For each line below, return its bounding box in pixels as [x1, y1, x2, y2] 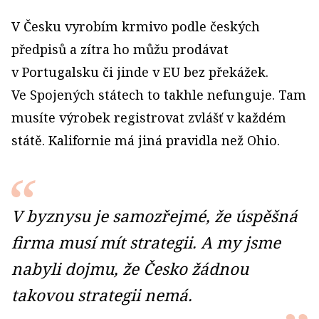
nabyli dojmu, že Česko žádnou [11, 258, 249, 280]
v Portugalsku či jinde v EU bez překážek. [11, 63, 268, 80]
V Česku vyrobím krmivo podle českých [11, 18, 260, 35]
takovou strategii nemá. [11, 284, 192, 306]
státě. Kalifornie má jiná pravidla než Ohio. [11, 132, 280, 149]
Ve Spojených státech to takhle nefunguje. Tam [11, 86, 306, 103]
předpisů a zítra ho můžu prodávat [11, 41, 229, 58]
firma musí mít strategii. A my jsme [11, 231, 281, 253]
